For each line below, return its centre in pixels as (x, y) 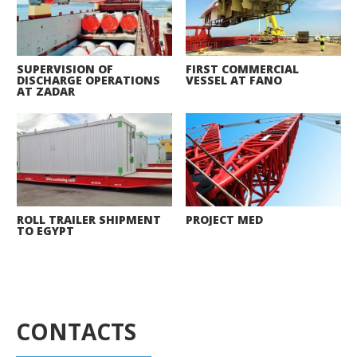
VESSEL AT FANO (233, 80)
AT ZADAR (45, 92)
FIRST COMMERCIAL (242, 69)
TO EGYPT (45, 231)
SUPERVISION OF (65, 69)
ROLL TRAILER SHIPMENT (88, 220)
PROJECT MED (224, 220)
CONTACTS (76, 332)
